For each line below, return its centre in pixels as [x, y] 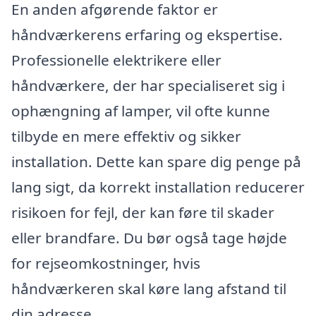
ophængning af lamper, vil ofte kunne [141, 111]
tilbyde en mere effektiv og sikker [126, 136]
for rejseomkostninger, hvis [106, 263]
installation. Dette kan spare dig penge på [156, 162]
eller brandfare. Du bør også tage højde [149, 238]
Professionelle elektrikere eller [116, 60]
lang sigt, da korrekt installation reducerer [158, 187]
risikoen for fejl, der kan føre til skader [143, 212]
